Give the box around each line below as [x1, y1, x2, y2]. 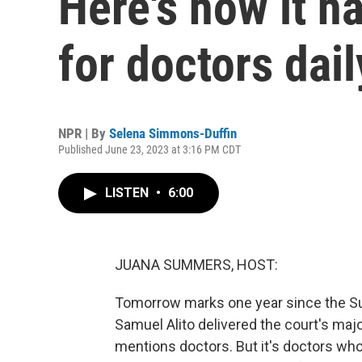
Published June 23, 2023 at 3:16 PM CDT [58, 143, 241, 156]
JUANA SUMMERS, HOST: [115, 256, 278, 273]
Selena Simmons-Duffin [109, 125, 237, 141]
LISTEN [105, 185, 152, 200]
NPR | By [58, 125, 109, 141]
